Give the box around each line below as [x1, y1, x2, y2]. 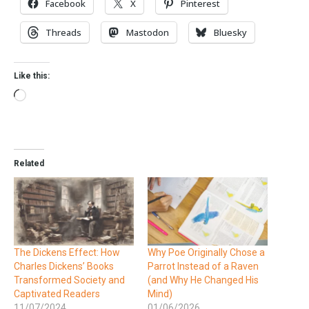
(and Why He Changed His [148, 275, 259, 286]
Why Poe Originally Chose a [148, 247, 265, 259]
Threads [46, 26, 81, 39]
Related [14, 158, 44, 168]
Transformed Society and [14, 275, 125, 286]
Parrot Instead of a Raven [148, 261, 259, 272]
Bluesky [214, 26, 247, 39]
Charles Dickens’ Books [14, 261, 114, 272]
